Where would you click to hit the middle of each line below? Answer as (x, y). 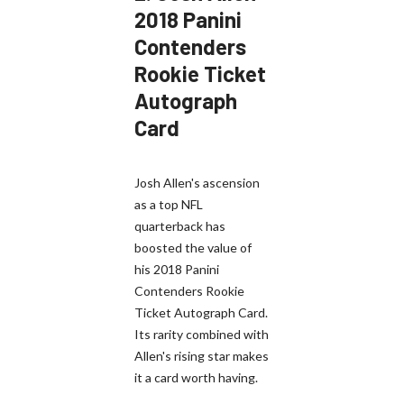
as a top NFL (169, 204)
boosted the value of (193, 247)
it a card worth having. (196, 377)
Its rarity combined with (202, 334)
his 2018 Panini (177, 269)
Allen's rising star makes (202, 355)
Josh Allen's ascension (197, 182)
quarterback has (180, 225)
